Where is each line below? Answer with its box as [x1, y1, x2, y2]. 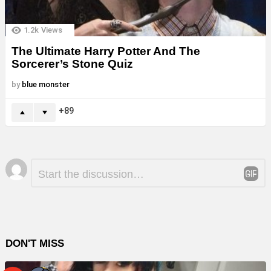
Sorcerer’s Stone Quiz [11, 57, 133, 70]
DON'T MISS [5, 237, 64, 249]
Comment [31, 158, 68, 168]
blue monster [22, 79, 70, 89]
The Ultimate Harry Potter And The [11, 44, 200, 57]
